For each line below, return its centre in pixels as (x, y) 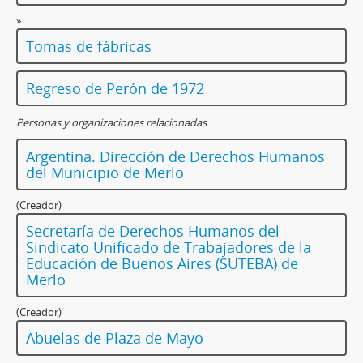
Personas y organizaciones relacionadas (111, 123)
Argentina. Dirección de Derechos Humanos (175, 157)
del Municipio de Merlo (105, 173)
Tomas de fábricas (89, 47)
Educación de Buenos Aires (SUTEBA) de (162, 264)
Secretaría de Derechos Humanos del (153, 231)
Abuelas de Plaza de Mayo (115, 338)
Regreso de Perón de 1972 (115, 89)
